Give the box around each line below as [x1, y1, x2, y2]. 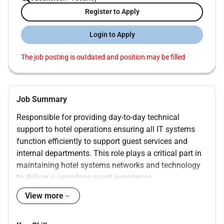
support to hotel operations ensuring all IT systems [16, 124, 195, 134]
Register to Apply [84, 7, 139, 16]
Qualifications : [16, 201, 70, 211]
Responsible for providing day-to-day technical [16, 112, 179, 122]
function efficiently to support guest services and [16, 136, 187, 146]
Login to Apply [89, 30, 135, 38]
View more [25, 191, 63, 201]
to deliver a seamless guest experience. [16, 172, 153, 182]
